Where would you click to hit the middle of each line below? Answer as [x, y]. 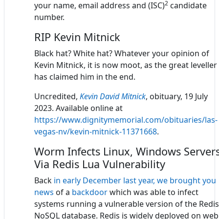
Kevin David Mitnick [113, 96]
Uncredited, [57, 96]
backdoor [90, 192]
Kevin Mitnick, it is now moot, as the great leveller [126, 65]
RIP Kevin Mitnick [77, 37]
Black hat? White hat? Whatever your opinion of [122, 53]
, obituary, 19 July [177, 96]
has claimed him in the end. [85, 77]
